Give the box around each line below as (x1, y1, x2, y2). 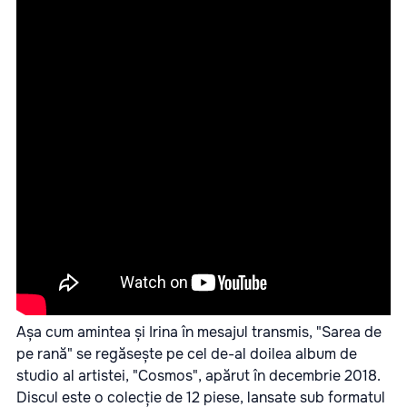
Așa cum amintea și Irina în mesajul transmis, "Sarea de (16, 322, 382, 342)
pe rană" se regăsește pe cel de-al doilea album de (16, 343, 357, 363)
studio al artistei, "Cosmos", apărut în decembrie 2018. (16, 365, 381, 385)
